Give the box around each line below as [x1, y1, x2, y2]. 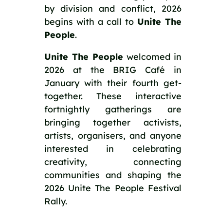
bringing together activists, [44, 116, 182, 128]
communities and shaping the [44, 169, 182, 181]
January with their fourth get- [44, 77, 182, 89]
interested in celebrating [44, 143, 182, 154]
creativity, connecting [44, 156, 182, 167]
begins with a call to [44, 16, 138, 27]
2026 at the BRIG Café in [44, 64, 182, 75]
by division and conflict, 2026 [44, 2, 182, 14]
